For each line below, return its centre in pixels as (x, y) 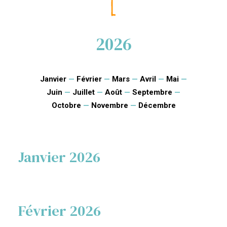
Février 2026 (60, 211)
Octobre (66, 105)
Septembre (152, 92)
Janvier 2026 (59, 157)
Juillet (84, 92)
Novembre (109, 105)
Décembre (157, 105)
